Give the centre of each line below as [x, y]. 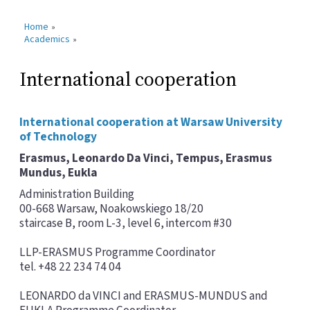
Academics [47, 39]
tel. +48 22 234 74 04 [72, 267]
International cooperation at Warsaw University [151, 122]
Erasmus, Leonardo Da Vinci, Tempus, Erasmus [146, 158]
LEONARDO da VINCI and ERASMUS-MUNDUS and [144, 296]
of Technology [58, 137]
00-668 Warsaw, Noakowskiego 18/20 [111, 209]
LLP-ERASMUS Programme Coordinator [117, 253]
